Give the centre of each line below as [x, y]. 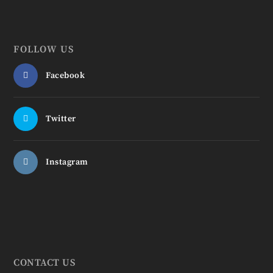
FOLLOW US [44, 50]
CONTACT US [44, 263]
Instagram [67, 162]
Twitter [61, 119]
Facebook [66, 76]
